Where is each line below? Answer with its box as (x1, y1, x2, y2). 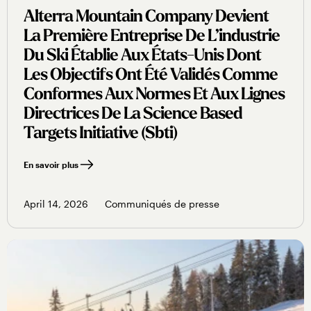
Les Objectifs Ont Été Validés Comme (24, 67, 278, 85)
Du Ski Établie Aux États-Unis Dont (24, 48, 261, 65)
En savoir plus (24, 160, 78, 170)
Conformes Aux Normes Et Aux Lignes (24, 87, 285, 104)
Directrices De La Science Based (24, 106, 242, 124)
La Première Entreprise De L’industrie (24, 28, 280, 46)
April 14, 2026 (24, 198, 88, 210)
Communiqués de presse (105, 198, 219, 210)
